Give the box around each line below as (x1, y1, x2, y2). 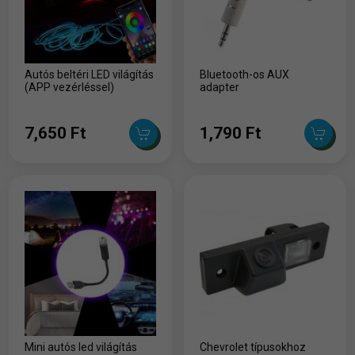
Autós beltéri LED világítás (25, 67, 155, 81)
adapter (199, 80, 239, 94)
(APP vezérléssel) (25, 80, 115, 94)
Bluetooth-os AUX (199, 67, 289, 81)
